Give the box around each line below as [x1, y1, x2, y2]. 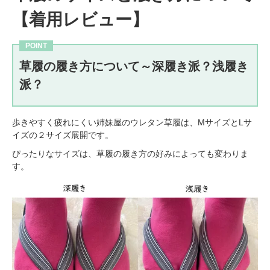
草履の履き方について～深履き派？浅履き [19, 59, 248, 73]
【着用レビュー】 [12, 10, 149, 29]
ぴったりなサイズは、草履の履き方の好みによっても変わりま [12, 149, 248, 159]
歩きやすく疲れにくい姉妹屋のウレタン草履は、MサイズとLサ [12, 118, 252, 128]
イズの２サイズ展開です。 [12, 130, 113, 140]
